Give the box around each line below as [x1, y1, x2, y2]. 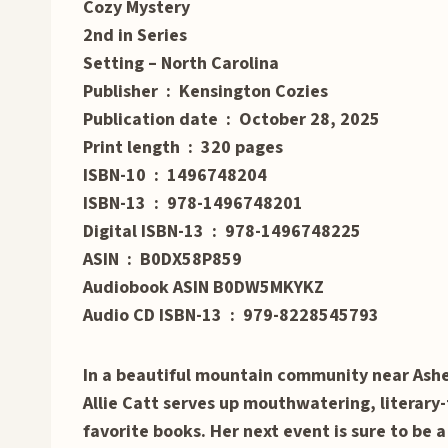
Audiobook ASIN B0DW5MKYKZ [83, 275, 324, 301]
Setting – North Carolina [83, 51, 279, 77]
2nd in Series [83, 23, 187, 49]
